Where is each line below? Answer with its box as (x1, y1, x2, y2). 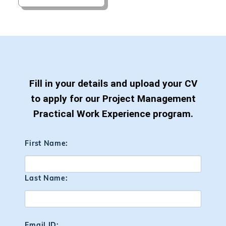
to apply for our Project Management (30, 92, 196, 104)
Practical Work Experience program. (33, 107, 193, 120)
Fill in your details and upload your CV (29, 77, 197, 89)
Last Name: (25, 173, 68, 183)
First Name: (25, 138, 69, 148)
